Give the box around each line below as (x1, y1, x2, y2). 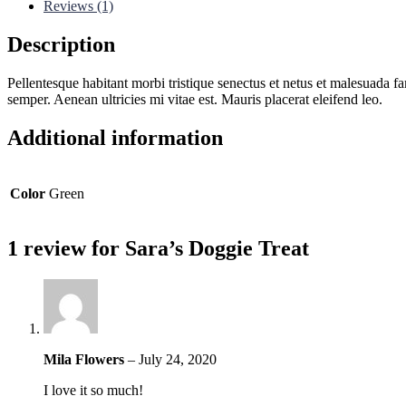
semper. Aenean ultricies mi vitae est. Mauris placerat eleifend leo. (7, 91, 382, 107)
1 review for (7, 237, 125, 261)
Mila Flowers (43, 352, 128, 368)
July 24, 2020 (139, 352, 217, 368)
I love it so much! (43, 382, 143, 399)
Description (7, 32, 115, 56)
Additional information (7, 125, 223, 150)
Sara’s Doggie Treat (125, 237, 309, 261)
